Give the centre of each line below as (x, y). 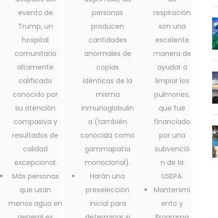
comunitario (35, 54)
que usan (35, 190)
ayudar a (172, 67)
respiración (172, 13)
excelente (172, 40)
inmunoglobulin (108, 108)
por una (172, 136)
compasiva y (35, 122)
